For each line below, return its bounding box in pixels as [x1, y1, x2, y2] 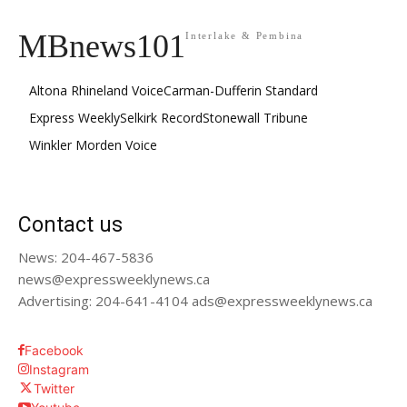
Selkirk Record [120, 109, 203, 127]
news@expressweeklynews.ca [18, 270, 210, 289]
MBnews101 [18, 28, 185, 65]
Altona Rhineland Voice [29, 82, 164, 100]
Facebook [25, 342, 84, 359]
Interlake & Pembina [185, 30, 304, 42]
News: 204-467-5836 [18, 248, 154, 267]
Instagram [29, 362, 89, 378]
